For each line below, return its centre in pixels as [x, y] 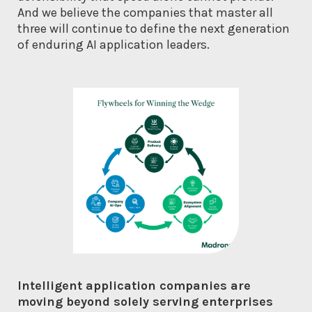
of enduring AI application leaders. [114, 45]
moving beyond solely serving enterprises [145, 302]
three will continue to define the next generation [154, 29]
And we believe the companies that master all [145, 13]
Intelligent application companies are [134, 286]
